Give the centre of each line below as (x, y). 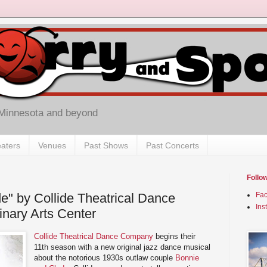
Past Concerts (173, 145)
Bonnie (187, 257)
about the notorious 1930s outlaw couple (105, 257)
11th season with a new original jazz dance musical (122, 247)
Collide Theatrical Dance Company (94, 236)
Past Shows (106, 145)
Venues (52, 145)
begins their (175, 236)
